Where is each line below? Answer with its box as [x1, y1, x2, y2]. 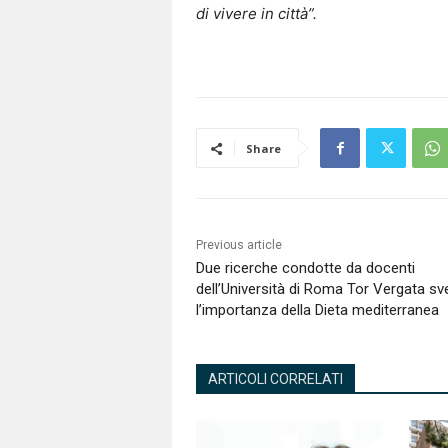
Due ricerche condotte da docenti [196, 259, 415, 278]
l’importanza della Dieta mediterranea [196, 301, 439, 320]
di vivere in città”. [196, 4, 317, 24]
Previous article [196, 238, 282, 253]
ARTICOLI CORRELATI [208, 371, 343, 388]
